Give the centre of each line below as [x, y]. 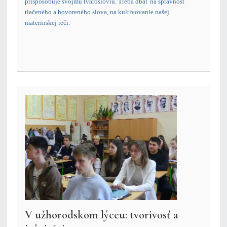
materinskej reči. [47, 23]
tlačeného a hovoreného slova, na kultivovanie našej [97, 12]
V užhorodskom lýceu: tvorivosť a [102, 215]
